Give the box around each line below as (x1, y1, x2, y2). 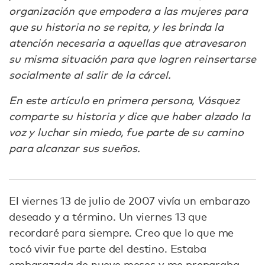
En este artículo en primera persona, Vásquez (9, 93, 240, 106)
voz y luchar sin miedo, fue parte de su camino (9, 125, 244, 138)
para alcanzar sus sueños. (9, 141, 143, 154)
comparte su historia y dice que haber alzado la (9, 109, 250, 122)
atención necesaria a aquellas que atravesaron (9, 36, 246, 49)
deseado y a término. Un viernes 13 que (9, 210, 207, 223)
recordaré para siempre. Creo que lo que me (9, 226, 234, 239)
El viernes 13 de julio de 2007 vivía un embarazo (9, 194, 251, 207)
